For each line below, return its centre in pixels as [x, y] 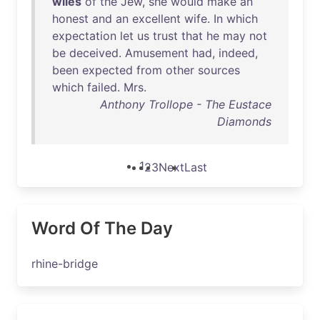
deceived [94, 53]
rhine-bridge [65, 264]
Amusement [157, 53]
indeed [237, 53]
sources [219, 70]
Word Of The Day [102, 228]
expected [107, 70]
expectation [84, 36]
